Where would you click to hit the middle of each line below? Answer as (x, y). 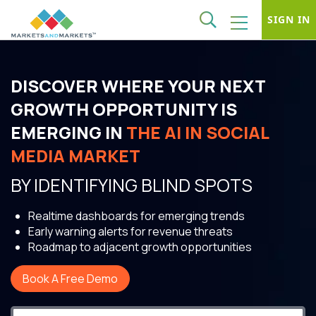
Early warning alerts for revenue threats (130, 231)
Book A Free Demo (70, 279)
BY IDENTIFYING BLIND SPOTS (132, 185)
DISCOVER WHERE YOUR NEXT (138, 86)
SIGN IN (289, 19)
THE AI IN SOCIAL (197, 132)
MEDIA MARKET (75, 156)
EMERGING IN (68, 132)
